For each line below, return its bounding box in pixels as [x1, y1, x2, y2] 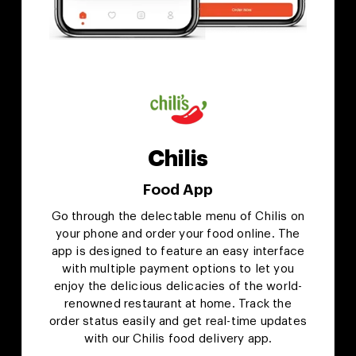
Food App [143, 181, 213, 197]
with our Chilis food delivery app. [83, 332, 273, 345]
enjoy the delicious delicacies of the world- [53, 280, 303, 292]
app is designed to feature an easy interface [51, 245, 305, 257]
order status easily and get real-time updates [49, 315, 308, 327]
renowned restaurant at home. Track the [64, 297, 292, 310]
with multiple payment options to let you [62, 262, 294, 275]
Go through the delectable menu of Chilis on [51, 210, 305, 222]
